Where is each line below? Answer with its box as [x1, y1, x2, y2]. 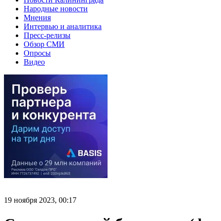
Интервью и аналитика [24, 22, 102, 31]
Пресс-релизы [24, 31, 71, 39]
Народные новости [24, 4, 88, 13]
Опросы [24, 48, 51, 57]
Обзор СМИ [24, 39, 65, 48]
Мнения [24, 13, 51, 22]
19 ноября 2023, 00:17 [4, 195, 76, 204]
